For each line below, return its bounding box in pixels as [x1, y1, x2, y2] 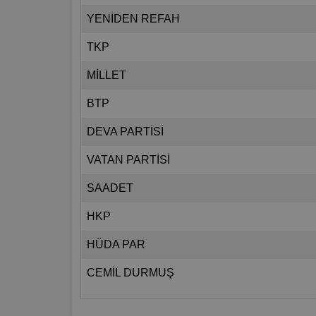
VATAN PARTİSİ [87, 154, 170, 166]
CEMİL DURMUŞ [87, 267, 174, 279]
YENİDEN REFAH [87, 13, 180, 25]
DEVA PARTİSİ [87, 126, 164, 138]
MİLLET [87, 69, 126, 82]
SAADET [87, 182, 133, 195]
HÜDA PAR [87, 238, 145, 251]
